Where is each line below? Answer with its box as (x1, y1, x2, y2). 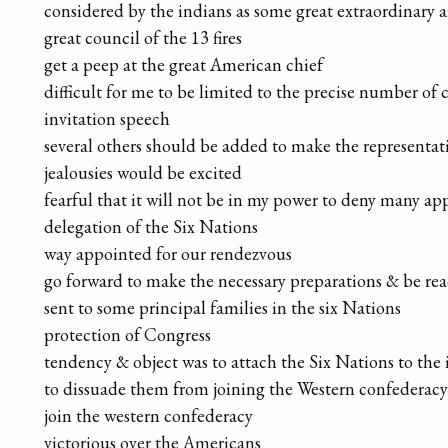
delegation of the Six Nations (44, 215, 258, 239)
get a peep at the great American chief (44, 53, 323, 77)
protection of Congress (44, 323, 211, 347)
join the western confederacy (44, 404, 253, 428)
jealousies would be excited (44, 161, 242, 185)
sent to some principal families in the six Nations (44, 296, 401, 320)
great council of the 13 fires (44, 26, 242, 50)
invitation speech (44, 107, 170, 131)
